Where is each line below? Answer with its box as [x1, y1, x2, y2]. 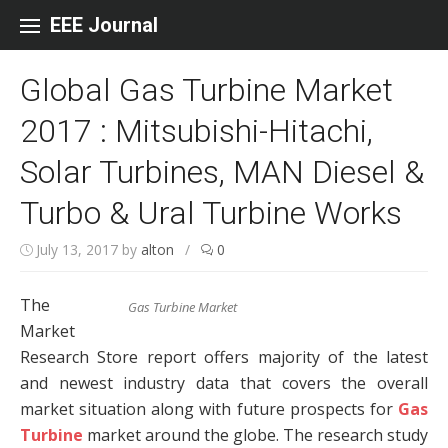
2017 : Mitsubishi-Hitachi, [20, 112, 373, 150]
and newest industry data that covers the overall [20, 372, 428, 394]
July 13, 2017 [36, 240, 118, 259]
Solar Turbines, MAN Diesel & [20, 153, 424, 191]
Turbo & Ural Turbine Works [20, 194, 402, 232]
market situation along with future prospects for [20, 398, 398, 420]
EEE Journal [50, 13, 158, 37]
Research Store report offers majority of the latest [20, 346, 428, 368]
